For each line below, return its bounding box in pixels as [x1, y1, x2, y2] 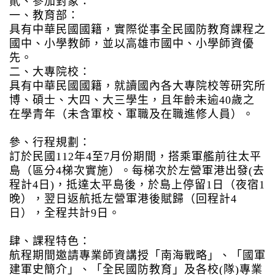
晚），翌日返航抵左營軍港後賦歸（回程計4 [9, 192, 237, 205]
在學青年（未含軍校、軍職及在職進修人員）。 [9, 107, 254, 120]
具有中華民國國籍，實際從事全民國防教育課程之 [9, 23, 266, 36]
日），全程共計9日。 [9, 206, 120, 219]
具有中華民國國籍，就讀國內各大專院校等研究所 [9, 79, 266, 92]
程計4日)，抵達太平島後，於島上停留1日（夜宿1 [9, 178, 265, 191]
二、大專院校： [9, 65, 91, 78]
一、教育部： [9, 9, 79, 21]
